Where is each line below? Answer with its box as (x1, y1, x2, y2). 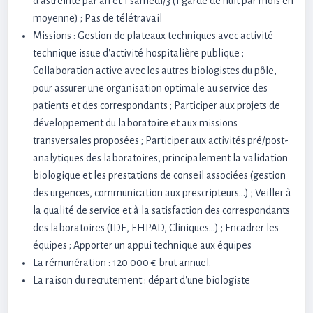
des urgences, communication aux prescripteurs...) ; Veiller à (33, 187, 291, 198)
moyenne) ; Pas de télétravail (33, 13, 162, 24)
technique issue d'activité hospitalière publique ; (33, 48, 244, 59)
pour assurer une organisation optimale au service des (33, 82, 268, 94)
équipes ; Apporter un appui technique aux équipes (33, 240, 252, 251)
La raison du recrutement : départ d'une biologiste (33, 275, 250, 286)
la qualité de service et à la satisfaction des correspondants (33, 205, 290, 216)
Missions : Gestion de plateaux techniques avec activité (33, 30, 273, 41)
